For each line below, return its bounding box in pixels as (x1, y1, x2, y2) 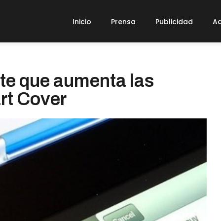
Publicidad (155, 16, 193, 27)
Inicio (73, 16, 92, 27)
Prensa (111, 16, 136, 27)
